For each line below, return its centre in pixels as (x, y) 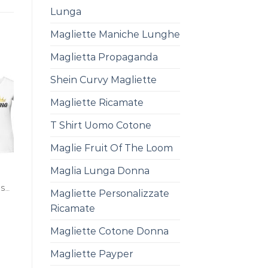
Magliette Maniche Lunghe (115, 34)
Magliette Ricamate (97, 103)
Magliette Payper (92, 254)
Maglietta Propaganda (104, 57)
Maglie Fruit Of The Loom (111, 148)
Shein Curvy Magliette (103, 80)
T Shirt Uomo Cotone (100, 125)
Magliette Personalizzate (109, 194)
